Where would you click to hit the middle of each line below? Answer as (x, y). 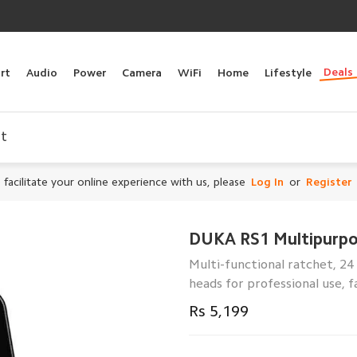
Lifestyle (288, 73)
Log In (267, 182)
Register (328, 182)
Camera (142, 73)
